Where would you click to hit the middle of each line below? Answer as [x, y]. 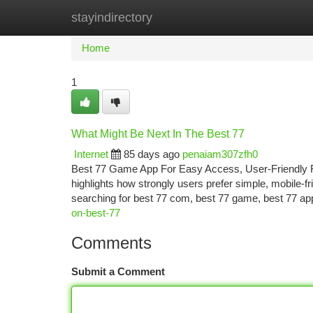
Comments [111, 243]
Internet [91, 154]
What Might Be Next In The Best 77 [158, 134]
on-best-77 [96, 213]
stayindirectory [112, 17]
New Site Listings [181, 17]
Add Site [260, 17]
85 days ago [152, 154]
